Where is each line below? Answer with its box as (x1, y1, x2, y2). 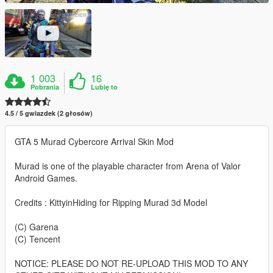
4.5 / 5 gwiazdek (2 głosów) (5, 108, 93, 118)
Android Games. (15, 172, 77, 185)
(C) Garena (15, 221, 58, 233)
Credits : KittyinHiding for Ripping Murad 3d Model (15, 196, 207, 209)
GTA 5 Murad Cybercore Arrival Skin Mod (15, 135, 174, 148)
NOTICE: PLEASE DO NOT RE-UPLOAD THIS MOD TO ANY (15, 257, 248, 270)
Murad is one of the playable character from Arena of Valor (15, 160, 241, 172)
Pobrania (30, 82, 60, 92)
